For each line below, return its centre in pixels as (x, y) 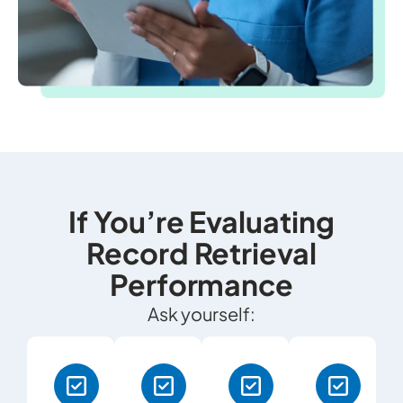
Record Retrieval (201, 253)
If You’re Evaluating (201, 222)
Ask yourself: (201, 314)
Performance (201, 285)
